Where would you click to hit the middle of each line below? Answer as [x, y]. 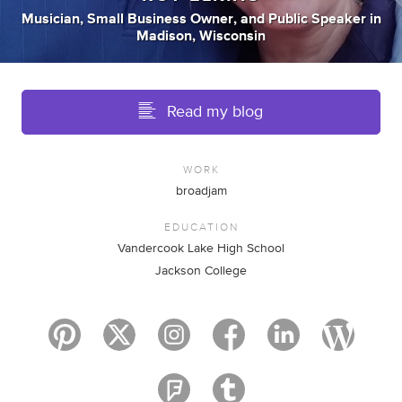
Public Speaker [317, 19]
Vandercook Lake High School [201, 249]
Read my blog [215, 112]
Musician [50, 19]
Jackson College [201, 271]
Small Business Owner [160, 19]
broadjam [201, 191]
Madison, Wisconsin [201, 36]
